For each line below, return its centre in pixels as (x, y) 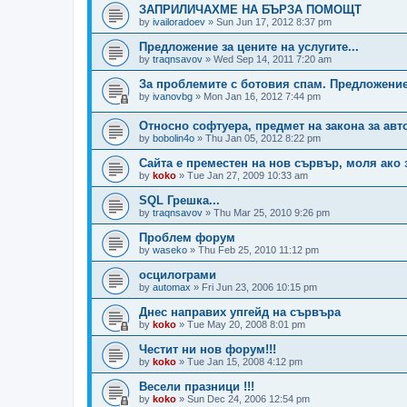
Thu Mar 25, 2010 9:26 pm (272, 213)
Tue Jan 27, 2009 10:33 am (248, 176)
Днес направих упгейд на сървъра (240, 313)
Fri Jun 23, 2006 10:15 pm (259, 288)
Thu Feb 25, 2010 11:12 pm (258, 250)
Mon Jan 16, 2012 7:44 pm (262, 96)
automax (172, 288)
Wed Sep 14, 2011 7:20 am (273, 59)
